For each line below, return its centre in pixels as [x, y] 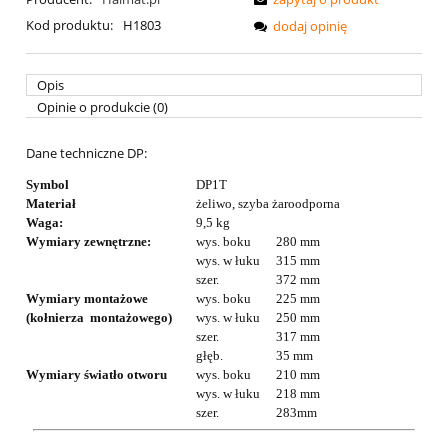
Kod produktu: [69, 25]
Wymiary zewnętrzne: [88, 242]
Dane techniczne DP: [86, 153]
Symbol [47, 185]
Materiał [51, 204]
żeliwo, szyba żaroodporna [268, 204]
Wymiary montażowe [87, 299]
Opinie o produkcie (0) [102, 107]
